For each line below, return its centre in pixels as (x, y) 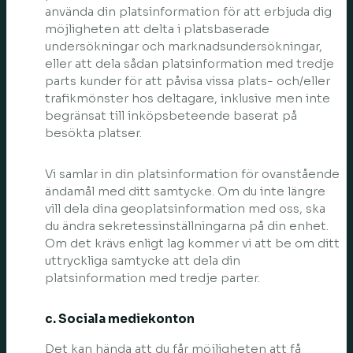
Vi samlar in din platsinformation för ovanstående (192, 174)
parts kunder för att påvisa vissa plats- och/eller (188, 81)
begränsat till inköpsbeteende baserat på (171, 115)
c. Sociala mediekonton (120, 319)
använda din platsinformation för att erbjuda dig (188, 11)
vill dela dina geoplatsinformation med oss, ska (185, 208)
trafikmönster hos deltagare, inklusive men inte (188, 98)
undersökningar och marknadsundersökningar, (184, 46)
